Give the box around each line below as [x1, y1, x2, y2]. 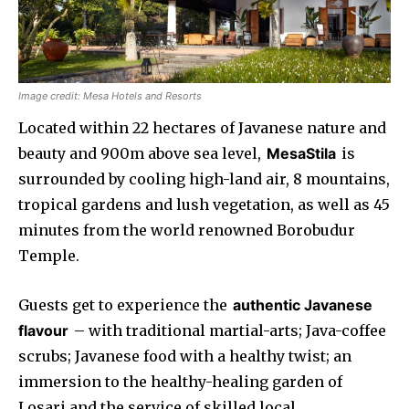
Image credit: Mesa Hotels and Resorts [18, 89, 202, 102]
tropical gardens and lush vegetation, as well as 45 [18, 194, 390, 214]
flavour [18, 320, 68, 340]
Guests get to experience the [18, 295, 231, 314]
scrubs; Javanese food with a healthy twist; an [18, 346, 351, 365]
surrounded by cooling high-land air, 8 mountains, [18, 169, 390, 188]
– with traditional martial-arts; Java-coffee [70, 320, 386, 340]
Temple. [18, 246, 79, 265]
